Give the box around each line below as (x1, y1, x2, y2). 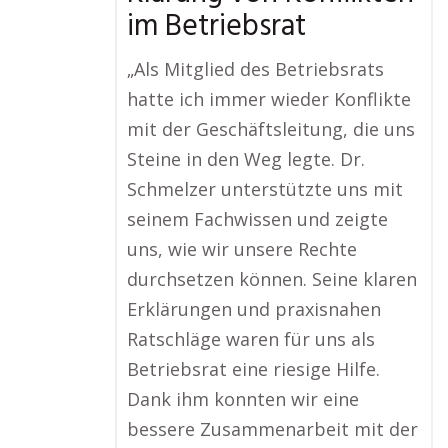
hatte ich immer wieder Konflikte (127, 87, 411, 112)
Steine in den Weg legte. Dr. (127, 147, 365, 172)
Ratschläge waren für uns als (127, 327, 375, 352)
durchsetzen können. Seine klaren (127, 267, 417, 292)
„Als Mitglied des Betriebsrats (127, 57, 384, 82)
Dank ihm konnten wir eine (127, 387, 359, 412)
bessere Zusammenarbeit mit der (127, 417, 418, 442)
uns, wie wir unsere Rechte (127, 237, 357, 262)
